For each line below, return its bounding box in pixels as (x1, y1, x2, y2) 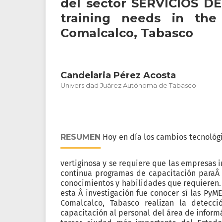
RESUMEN (60, 132, 101, 142)
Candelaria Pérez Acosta (60, 70, 176, 81)
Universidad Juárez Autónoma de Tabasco (60, 81, 196, 89)
